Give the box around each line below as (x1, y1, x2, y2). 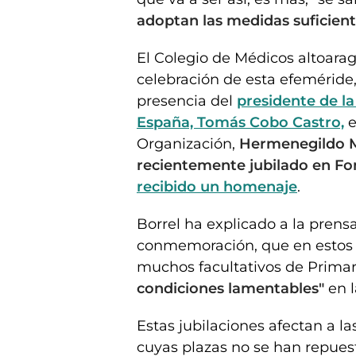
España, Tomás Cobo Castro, (137, 113, 344, 131)
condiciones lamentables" (137, 279, 324, 297)
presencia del (137, 91, 237, 110)
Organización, (137, 134, 239, 153)
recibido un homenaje (137, 177, 297, 195)
